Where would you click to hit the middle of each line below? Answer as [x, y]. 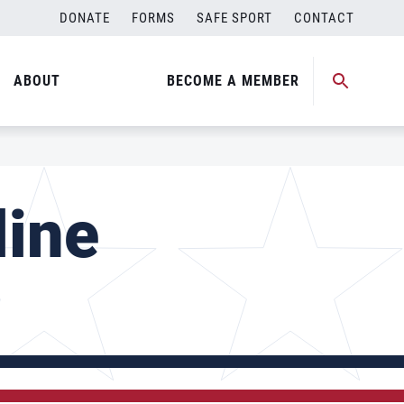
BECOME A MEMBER [233, 81]
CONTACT [324, 18]
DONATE [85, 18]
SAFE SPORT [234, 18]
